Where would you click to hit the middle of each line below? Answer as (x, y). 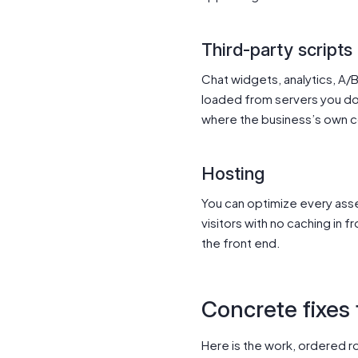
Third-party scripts (277, 50)
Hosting (233, 173)
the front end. (241, 243)
